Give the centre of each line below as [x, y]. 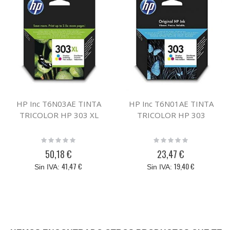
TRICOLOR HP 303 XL [59, 115]
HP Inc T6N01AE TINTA [171, 104]
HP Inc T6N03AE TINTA [59, 104]
